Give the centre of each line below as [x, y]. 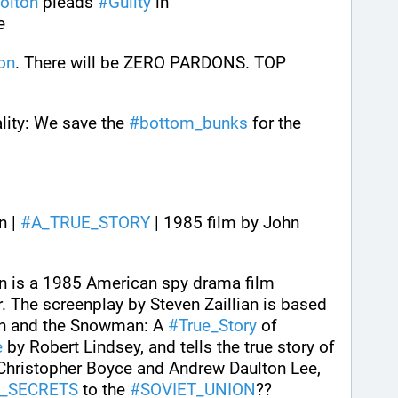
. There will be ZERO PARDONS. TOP [151, 62]
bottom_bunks [194, 123]
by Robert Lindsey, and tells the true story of [169, 346]
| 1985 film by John [225, 222]
